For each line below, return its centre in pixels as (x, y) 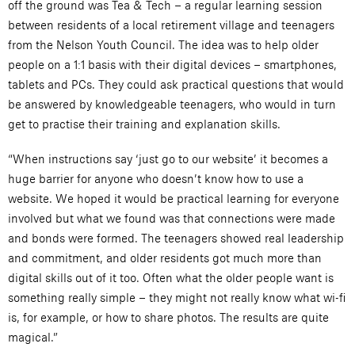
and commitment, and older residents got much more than (165, 258)
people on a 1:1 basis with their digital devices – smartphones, (172, 65)
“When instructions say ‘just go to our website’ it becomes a (168, 159)
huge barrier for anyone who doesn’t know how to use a (156, 179)
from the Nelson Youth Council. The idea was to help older (163, 45)
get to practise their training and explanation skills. (144, 124)
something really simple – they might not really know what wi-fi (177, 298)
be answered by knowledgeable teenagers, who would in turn (172, 105)
